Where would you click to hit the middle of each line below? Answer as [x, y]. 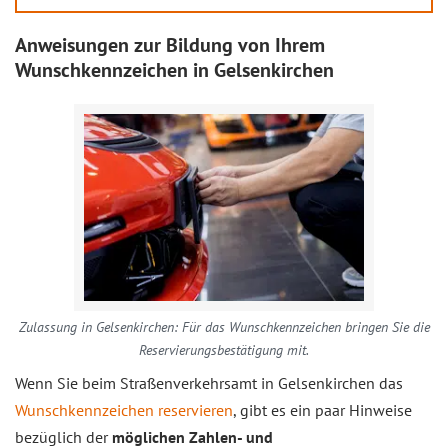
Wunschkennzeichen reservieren [124, 410]
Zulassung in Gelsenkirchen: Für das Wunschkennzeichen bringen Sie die [224, 327]
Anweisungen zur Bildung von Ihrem [170, 45]
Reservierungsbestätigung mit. [224, 350]
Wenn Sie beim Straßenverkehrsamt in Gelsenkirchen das [209, 383]
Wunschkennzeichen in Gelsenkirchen [174, 70]
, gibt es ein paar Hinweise [322, 410]
